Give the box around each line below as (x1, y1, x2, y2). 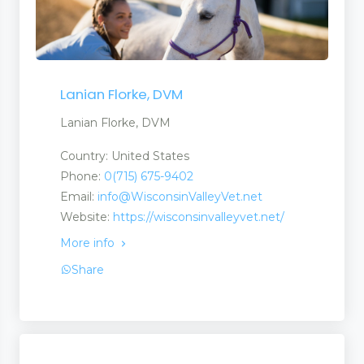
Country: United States (60, 148, 189, 163)
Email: (60, 188, 97, 204)
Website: (60, 209, 113, 224)
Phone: (60, 168, 104, 184)
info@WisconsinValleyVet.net (97, 188, 262, 204)
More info (60, 235, 118, 250)
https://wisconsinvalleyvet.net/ (113, 209, 284, 224)
